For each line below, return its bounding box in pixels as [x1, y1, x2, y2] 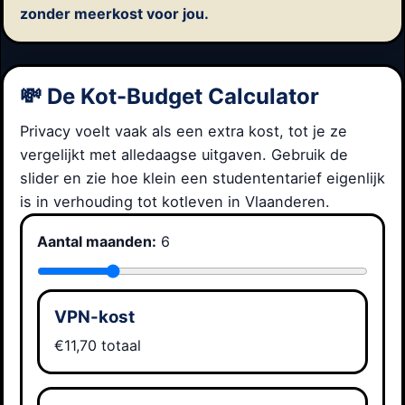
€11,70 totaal [54, 336, 141, 354]
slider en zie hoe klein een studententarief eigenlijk [20, 169, 385, 187]
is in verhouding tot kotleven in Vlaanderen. [20, 193, 330, 211]
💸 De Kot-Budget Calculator [20, 82, 319, 109]
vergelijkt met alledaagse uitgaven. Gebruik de [20, 146, 348, 164]
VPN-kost [54, 306, 135, 327]
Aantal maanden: [37, 232, 156, 250]
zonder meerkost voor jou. [20, 4, 209, 23]
